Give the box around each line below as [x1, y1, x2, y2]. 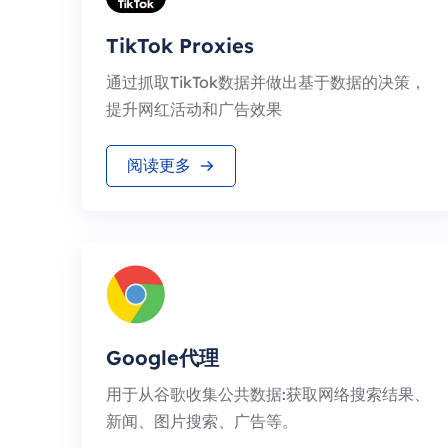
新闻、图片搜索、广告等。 [106, 411, 298, 431]
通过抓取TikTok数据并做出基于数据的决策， [106, 72, 426, 92]
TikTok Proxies [106, 33, 254, 58]
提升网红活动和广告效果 [106, 99, 282, 119]
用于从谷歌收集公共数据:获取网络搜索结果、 [106, 384, 430, 404]
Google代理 [106, 345, 219, 370]
